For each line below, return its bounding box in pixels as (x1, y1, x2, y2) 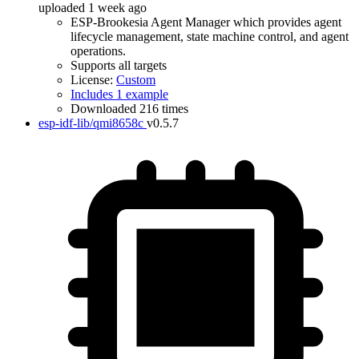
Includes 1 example (71, 87, 168, 101)
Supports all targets (71, 58, 167, 72)
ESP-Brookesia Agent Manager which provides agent (71, 15, 341, 29)
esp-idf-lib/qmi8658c (38, 116, 143, 130)
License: (71, 73, 116, 87)
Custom (116, 73, 155, 87)
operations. (71, 44, 126, 58)
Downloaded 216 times (71, 102, 188, 115)
